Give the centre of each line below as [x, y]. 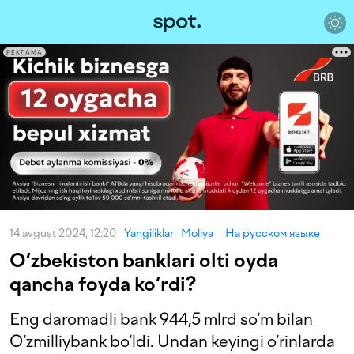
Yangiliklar [149, 233]
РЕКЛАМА [24, 52]
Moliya [197, 233]
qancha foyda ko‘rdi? [103, 284]
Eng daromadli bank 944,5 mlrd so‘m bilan [161, 319]
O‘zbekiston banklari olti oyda [144, 260]
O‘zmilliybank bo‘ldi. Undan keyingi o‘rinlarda [172, 341]
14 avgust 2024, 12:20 [67, 233]
